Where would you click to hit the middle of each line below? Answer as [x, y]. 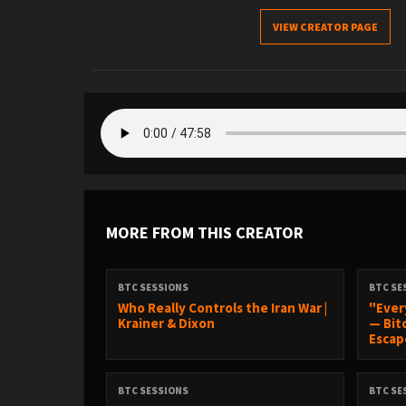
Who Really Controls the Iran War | [222, 308]
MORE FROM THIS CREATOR [205, 232]
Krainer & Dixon [166, 323]
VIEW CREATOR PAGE [325, 27]
